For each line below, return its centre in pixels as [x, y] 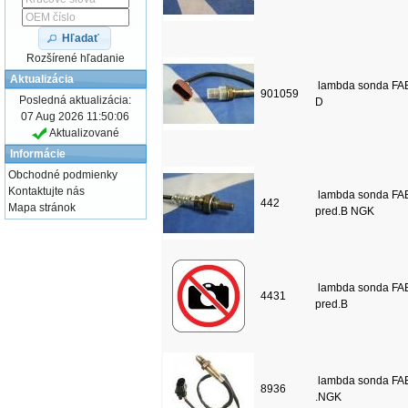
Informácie [38, 153]
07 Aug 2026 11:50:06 [75, 116]
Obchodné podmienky [63, 174]
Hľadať [81, 38]
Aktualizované [82, 133]
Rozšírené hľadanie [75, 58]
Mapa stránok [42, 207]
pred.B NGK [344, 211]
